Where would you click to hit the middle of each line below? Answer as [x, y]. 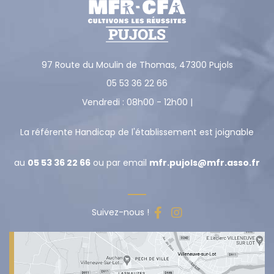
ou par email [120, 163]
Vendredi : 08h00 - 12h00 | [137, 102]
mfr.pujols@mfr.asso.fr [205, 163]
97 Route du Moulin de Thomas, [109, 65]
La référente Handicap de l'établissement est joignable [137, 132]
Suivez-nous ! [120, 213]
